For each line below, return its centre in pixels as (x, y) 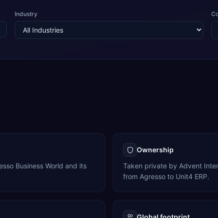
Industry (26, 14)
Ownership (155, 150)
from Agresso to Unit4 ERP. (166, 176)
